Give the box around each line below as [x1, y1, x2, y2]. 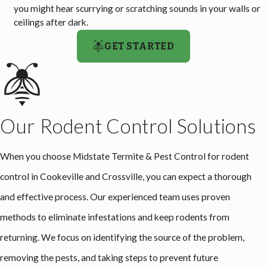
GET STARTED [104, 40, 175, 52]
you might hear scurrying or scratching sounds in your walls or [14, 2, 261, 14]
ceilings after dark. [14, 16, 89, 27]
